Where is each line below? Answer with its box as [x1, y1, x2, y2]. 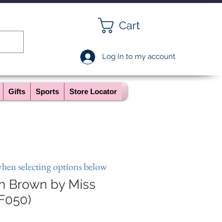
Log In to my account [102, 52, 175, 61]
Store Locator [69, 87, 117, 96]
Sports [36, 87, 59, 96]
